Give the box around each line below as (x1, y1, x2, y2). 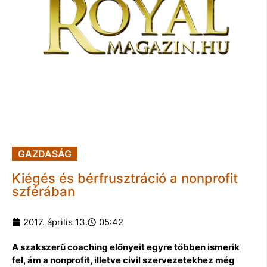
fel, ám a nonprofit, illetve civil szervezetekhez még (12, 254, 235, 266)
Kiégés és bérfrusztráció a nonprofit (12, 170, 238, 186)
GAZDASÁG (18, 147, 72, 160)
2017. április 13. (23, 216, 88, 228)
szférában (12, 183, 75, 199)
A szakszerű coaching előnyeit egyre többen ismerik (12, 241, 240, 253)
